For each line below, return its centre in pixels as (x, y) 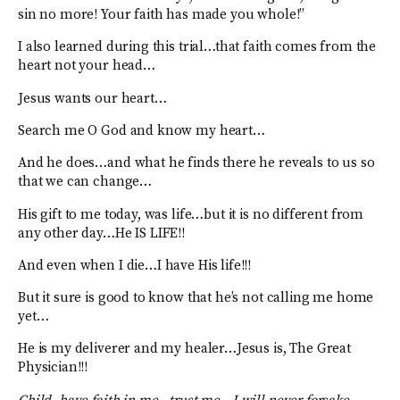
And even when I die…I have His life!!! (135, 265)
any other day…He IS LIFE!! (102, 233)
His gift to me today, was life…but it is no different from (191, 214)
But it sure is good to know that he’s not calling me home (196, 298)
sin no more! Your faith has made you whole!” (162, 15)
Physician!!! (53, 368)
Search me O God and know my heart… (142, 130)
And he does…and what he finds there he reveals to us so (196, 163)
